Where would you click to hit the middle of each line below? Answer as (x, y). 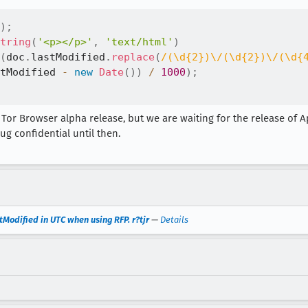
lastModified (68, 57)
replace (133, 57)
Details (174, 219)
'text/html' (139, 42)
